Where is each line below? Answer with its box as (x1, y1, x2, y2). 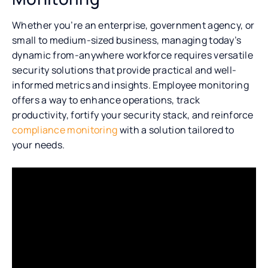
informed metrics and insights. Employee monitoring (12, 78, 249, 92)
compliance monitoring (12, 123, 118, 136)
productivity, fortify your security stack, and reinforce (12, 108, 254, 121)
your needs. (12, 138, 67, 151)
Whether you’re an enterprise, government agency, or (12, 18, 255, 32)
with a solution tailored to (117, 123, 234, 136)
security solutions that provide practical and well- (12, 63, 237, 77)
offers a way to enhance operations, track (12, 93, 200, 106)
